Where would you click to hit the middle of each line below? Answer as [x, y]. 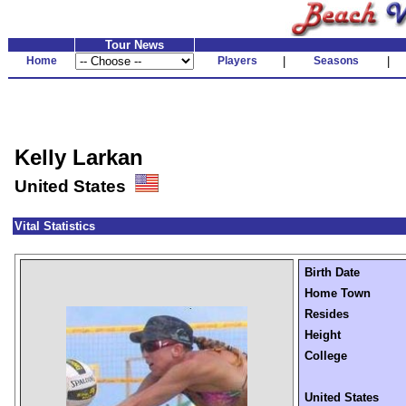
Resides [327, 314]
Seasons [336, 61]
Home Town [338, 293]
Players [237, 61]
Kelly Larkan [79, 157]
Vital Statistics [55, 226]
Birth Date [332, 272]
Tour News [135, 45]
